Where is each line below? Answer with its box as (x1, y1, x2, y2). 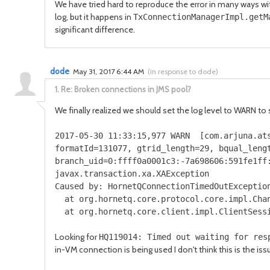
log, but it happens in (55, 11, 133, 22)
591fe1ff (228, 156, 267, 166)
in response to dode (150, 67, 216, 76)
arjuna (224, 131, 253, 140)
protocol (161, 194, 199, 204)
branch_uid (55, 156, 103, 166)
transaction (84, 169, 137, 178)
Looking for (55, 231, 99, 242)
